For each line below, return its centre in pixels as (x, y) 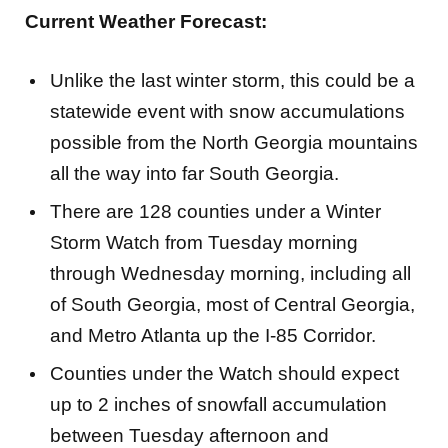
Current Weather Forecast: (146, 21)
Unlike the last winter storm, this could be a (232, 81)
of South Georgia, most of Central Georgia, (232, 305)
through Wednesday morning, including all (230, 274)
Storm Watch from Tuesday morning (204, 243)
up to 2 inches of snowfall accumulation (218, 405)
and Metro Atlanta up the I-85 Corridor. (213, 336)
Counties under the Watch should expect (224, 374)
